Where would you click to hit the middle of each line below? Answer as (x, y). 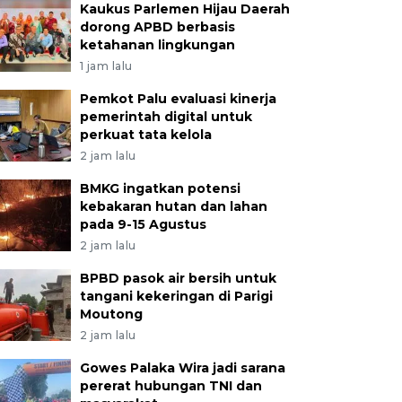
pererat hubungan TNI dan (170, 386)
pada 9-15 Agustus (143, 224)
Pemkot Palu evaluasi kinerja (178, 99)
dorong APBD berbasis (157, 27)
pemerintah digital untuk (166, 117)
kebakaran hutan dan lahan (173, 206)
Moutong (111, 314)
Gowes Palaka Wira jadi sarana (182, 368)
